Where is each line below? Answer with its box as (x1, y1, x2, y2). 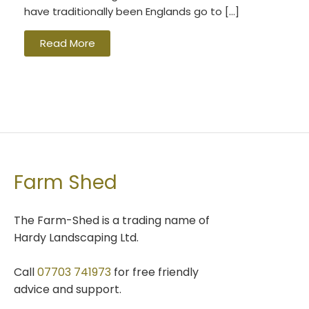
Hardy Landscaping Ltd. (14, 229, 139, 246)
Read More (39, 36, 95, 51)
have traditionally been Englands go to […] (24, 4, 239, 19)
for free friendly (111, 263, 199, 280)
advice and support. (14, 281, 121, 297)
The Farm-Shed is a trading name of (14, 212, 210, 228)
